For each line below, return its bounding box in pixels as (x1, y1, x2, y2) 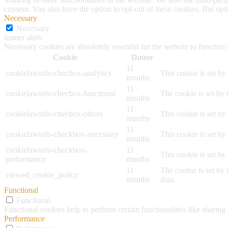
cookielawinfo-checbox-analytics (6, 69, 111, 78)
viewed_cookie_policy (6, 170, 78, 180)
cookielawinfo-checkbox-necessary (6, 130, 119, 139)
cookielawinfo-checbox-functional (6, 89, 116, 98)
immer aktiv (4, 33, 42, 42)
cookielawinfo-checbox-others (6, 109, 103, 119)
